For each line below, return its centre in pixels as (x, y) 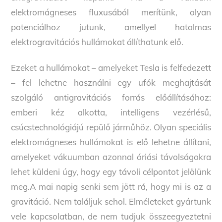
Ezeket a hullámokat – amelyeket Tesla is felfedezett (111, 67)
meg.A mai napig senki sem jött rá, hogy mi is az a (111, 186)
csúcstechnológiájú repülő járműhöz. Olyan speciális (111, 127)
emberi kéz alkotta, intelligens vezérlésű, (111, 112)
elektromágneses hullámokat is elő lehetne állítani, (111, 142)
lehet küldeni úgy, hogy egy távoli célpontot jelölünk (111, 171)
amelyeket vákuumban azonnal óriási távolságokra (111, 157)
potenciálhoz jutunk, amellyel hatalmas (111, 27)
